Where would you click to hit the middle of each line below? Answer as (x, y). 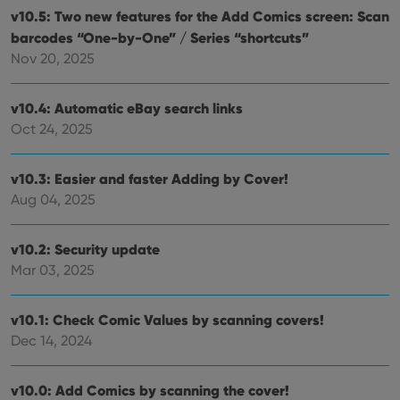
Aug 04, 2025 (53, 199)
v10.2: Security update (85, 249)
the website (362, 19)
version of (358, 69)
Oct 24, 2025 (52, 129)
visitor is (354, 32)
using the (357, 44)
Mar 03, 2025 (53, 270)
